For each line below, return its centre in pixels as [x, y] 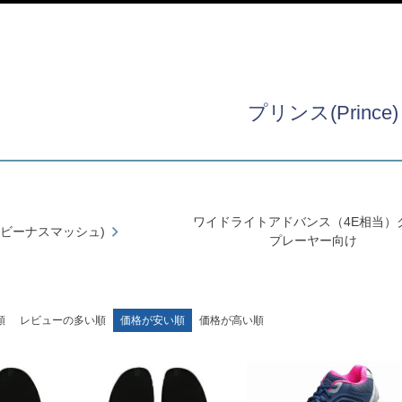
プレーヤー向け [313, 241]
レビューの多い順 [63, 321]
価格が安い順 [153, 321]
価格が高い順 [232, 321]
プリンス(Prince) [323, 112]
